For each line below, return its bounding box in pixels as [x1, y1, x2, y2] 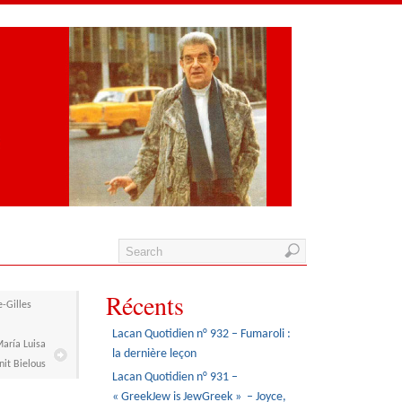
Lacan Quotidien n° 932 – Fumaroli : [112, 327, 292, 341]
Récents [105, 288, 184, 322]
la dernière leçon [112, 346, 197, 361]
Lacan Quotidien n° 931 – [112, 371, 239, 385]
